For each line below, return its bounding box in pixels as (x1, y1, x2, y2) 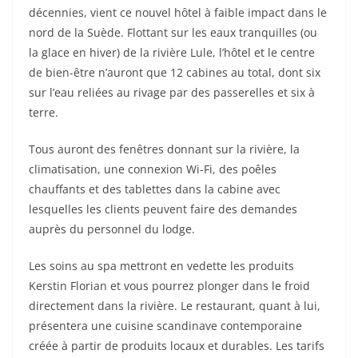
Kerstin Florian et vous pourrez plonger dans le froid (29, 278, 310, 294)
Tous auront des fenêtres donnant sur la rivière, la (29, 141, 300, 157)
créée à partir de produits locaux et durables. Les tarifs (29, 338, 324, 354)
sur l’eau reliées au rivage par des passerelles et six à (29, 85, 315, 101)
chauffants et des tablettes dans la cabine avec (29, 181, 280, 197)
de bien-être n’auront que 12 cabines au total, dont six (29, 65, 320, 81)
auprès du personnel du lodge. (29, 221, 195, 237)
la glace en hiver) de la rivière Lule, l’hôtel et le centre (29, 45, 315, 61)
